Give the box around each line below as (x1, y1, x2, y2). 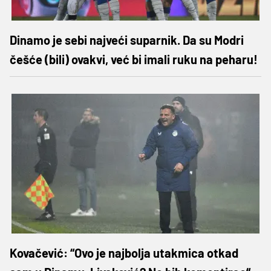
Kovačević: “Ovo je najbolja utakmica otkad (10, 245, 238, 260)
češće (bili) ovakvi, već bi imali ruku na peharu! (10, 51, 258, 67)
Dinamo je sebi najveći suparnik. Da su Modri (10, 32, 244, 47)
